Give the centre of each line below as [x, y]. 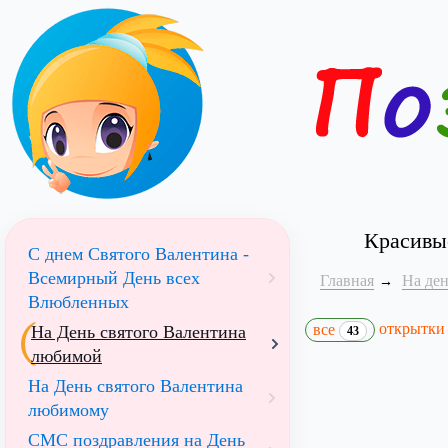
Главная [346, 280]
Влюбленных [78, 302]
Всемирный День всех [114, 278]
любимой [66, 356]
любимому [68, 410]
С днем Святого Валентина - [138, 254]
